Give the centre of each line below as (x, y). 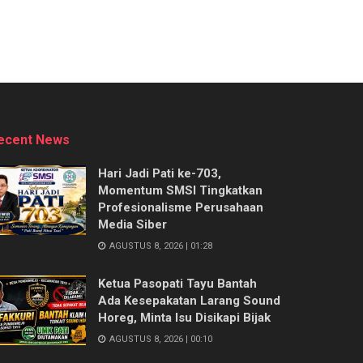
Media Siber (132, 225)
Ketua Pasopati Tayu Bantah (177, 284)
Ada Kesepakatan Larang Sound (189, 301)
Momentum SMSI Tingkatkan (180, 191)
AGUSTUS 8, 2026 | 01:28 (160, 246)
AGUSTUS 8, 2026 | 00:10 (160, 340)
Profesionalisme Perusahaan (181, 208)
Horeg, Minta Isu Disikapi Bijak (184, 318)
